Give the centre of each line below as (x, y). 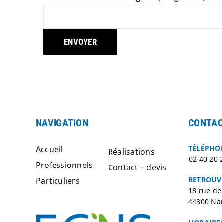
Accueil (49, 149)
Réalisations (131, 152)
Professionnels (64, 165)
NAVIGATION (62, 123)
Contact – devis (137, 167)
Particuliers (58, 181)
